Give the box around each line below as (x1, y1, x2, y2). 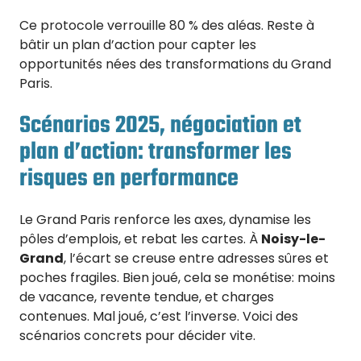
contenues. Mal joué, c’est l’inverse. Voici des (19, 307, 298, 326)
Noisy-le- (261, 230, 326, 249)
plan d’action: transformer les (19, 133, 292, 171)
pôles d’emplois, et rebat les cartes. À (19, 230, 261, 249)
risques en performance (19, 160, 239, 197)
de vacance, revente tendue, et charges (19, 288, 274, 307)
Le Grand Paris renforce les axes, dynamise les (19, 210, 311, 230)
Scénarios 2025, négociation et (19, 106, 301, 144)
